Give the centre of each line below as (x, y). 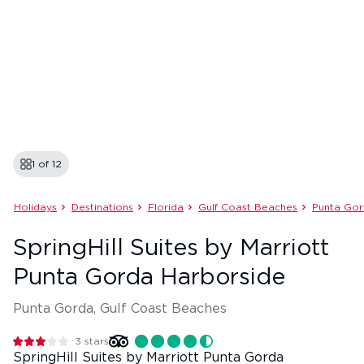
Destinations (102, 207)
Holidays (35, 207)
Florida (166, 207)
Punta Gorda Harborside (149, 278)
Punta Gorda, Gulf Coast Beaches (120, 309)
